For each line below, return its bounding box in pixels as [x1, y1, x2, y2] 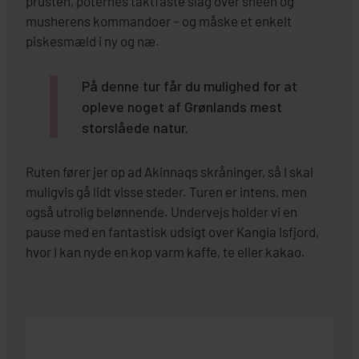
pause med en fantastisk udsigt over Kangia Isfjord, [26, 224, 319, 240]
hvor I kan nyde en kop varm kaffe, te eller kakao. [26, 244, 305, 260]
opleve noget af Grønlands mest [82, 98, 282, 116]
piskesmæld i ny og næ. [26, 33, 159, 50]
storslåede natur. [82, 119, 188, 137]
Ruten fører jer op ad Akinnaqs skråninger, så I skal [26, 163, 313, 180]
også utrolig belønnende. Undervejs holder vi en [26, 204, 297, 220]
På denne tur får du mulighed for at [82, 77, 297, 95]
